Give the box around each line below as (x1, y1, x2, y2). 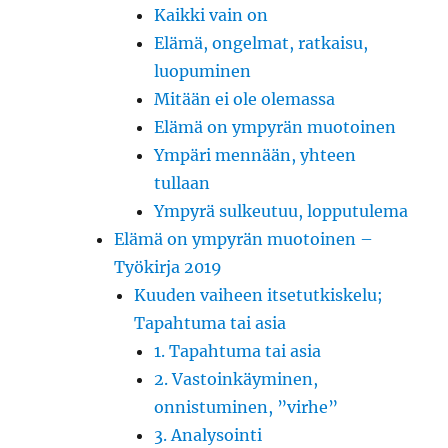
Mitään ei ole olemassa (154, 88, 336, 109)
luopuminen (154, 60, 252, 81)
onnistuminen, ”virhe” (154, 396, 339, 417)
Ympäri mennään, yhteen (154, 144, 357, 165)
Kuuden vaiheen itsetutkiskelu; (134, 284, 384, 305)
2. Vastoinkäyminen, (154, 368, 319, 389)
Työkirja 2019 (114, 256, 223, 277)
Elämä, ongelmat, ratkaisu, (154, 32, 369, 53)
